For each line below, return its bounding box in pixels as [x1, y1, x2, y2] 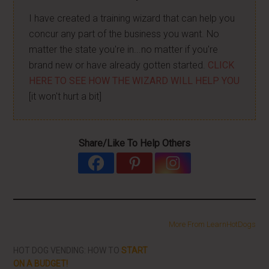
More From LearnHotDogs [168, 220, 256, 229]
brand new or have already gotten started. [29, 59, 208, 71]
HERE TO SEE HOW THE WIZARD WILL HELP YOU [29, 75, 240, 86]
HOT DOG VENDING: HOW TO [13, 246, 122, 255]
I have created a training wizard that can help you [29, 13, 235, 24]
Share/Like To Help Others [79, 138, 190, 149]
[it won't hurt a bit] [29, 91, 102, 102]
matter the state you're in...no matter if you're [29, 44, 219, 55]
